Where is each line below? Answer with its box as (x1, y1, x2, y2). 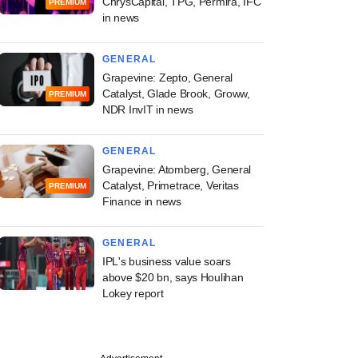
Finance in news (102, 195, 181, 208)
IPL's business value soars (102, 255, 231, 268)
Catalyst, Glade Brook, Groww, (102, 87, 250, 100)
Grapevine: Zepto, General (102, 71, 233, 84)
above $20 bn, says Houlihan (102, 271, 244, 284)
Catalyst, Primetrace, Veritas (102, 179, 239, 192)
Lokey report (102, 287, 164, 300)
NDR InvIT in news (102, 103, 193, 116)
